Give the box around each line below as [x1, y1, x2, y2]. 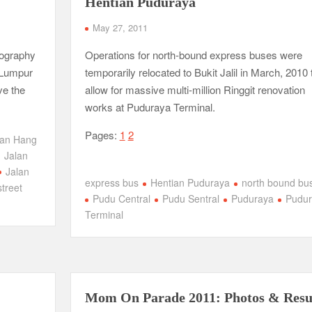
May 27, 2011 [92, 21, 148, 34]
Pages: [84, 127, 120, 142]
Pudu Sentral [162, 192, 219, 205]
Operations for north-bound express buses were [84, 47, 302, 62]
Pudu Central [92, 192, 150, 205]
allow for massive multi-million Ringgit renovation [84, 82, 305, 97]
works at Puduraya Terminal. [84, 100, 215, 114]
